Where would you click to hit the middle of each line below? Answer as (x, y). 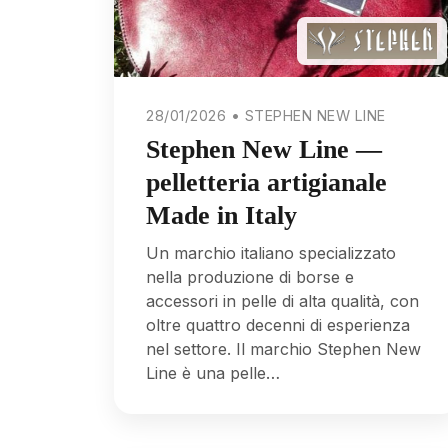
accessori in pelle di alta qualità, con (282, 301)
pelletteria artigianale (266, 182)
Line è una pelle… (213, 373)
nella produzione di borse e (250, 277)
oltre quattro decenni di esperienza (278, 325)
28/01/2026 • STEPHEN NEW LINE (266, 116)
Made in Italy (221, 215)
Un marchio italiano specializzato (271, 253)
